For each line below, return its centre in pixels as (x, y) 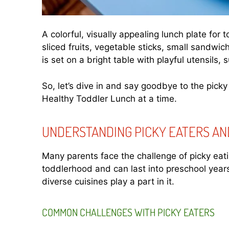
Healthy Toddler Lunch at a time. (109, 98)
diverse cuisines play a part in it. (108, 181)
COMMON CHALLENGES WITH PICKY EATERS (128, 212)
